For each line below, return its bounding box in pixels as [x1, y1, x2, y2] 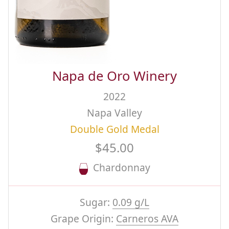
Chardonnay [87, 161, 150, 175]
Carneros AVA [116, 212, 178, 226]
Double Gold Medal [70, 122, 159, 136]
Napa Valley [87, 106, 142, 120]
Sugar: [80, 195, 112, 210]
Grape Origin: [51, 212, 116, 226]
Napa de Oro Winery [52, 67, 177, 85]
